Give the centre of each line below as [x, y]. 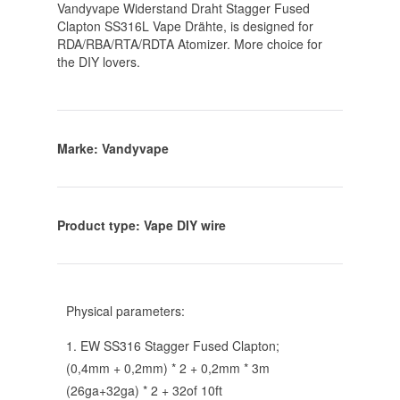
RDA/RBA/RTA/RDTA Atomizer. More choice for [190, 44]
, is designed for [268, 26]
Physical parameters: [125, 311]
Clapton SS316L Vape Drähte [140, 26]
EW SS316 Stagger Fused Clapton [178, 346]
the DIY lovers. [99, 62]
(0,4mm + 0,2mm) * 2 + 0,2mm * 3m [168, 368]
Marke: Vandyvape [113, 149]
